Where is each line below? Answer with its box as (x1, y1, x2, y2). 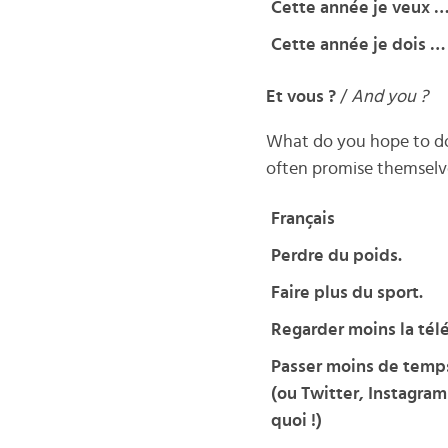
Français (270, 210, 335, 228)
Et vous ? (265, 88, 340, 106)
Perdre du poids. (270, 247, 402, 265)
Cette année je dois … (270, 36, 445, 54)
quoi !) (270, 412, 322, 430)
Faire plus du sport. (270, 284, 423, 302)
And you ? (350, 88, 428, 106)
